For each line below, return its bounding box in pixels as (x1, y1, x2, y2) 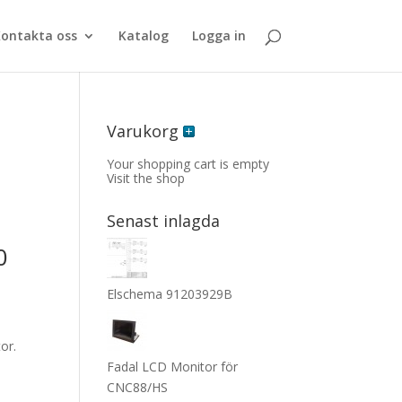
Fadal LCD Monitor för (107, 358, 239, 375)
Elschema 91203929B (107, 285, 233, 302)
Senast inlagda (107, 210, 221, 232)
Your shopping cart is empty (107, 155, 270, 172)
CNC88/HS (107, 379, 169, 396)
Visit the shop (107, 170, 186, 187)
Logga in (191, 27, 246, 44)
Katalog (118, 27, 169, 44)
